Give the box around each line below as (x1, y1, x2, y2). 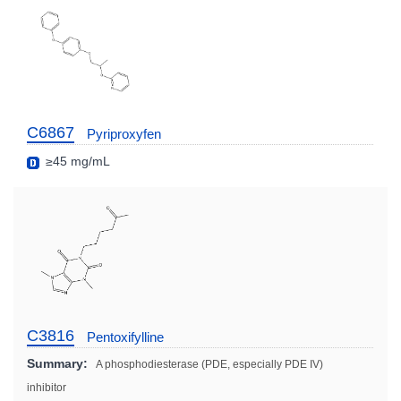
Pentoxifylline (87, 328, 164, 345)
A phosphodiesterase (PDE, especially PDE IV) (96, 357, 323, 371)
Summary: (27, 355, 88, 371)
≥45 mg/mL (42, 154, 110, 169)
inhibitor (27, 380, 66, 394)
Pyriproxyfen (87, 126, 161, 142)
